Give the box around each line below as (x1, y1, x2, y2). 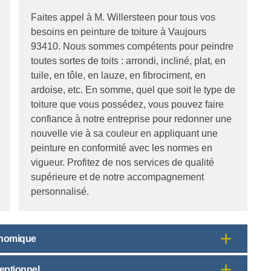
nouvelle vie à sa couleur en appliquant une (31, 128, 218, 139)
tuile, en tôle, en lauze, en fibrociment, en (31, 70, 206, 80)
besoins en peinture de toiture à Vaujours (31, 26, 206, 37)
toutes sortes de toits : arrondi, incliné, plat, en (31, 55, 226, 66)
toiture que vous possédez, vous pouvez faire (31, 99, 224, 109)
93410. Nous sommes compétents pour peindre (31, 41, 233, 51)
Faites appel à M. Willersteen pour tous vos (31, 11, 215, 22)
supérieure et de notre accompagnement (31, 171, 204, 182)
